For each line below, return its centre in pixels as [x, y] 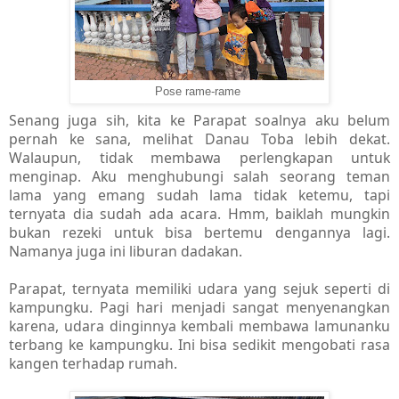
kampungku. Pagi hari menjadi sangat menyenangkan [199, 308]
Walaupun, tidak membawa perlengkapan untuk [199, 158]
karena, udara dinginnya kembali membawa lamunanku [199, 326]
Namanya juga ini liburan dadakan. [126, 252]
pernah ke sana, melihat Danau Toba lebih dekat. [199, 139]
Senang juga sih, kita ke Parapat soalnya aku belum [199, 121]
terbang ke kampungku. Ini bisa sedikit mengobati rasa [199, 345]
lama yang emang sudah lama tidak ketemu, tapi [199, 195]
